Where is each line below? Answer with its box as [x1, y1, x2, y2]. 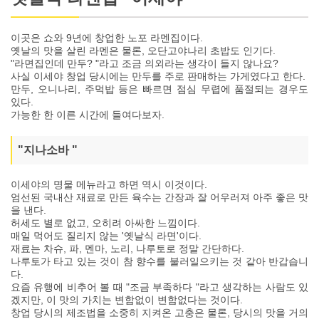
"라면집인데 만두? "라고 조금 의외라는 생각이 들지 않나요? [11, 58, 278, 70]
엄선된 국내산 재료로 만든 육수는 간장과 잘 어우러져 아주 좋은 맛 [11, 192, 308, 204]
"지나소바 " [18, 144, 78, 157]
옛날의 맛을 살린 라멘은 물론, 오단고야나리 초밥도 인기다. [11, 45, 276, 57]
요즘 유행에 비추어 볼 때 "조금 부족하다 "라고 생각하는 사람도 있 [11, 281, 308, 293]
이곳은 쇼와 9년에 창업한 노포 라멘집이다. [11, 32, 203, 44]
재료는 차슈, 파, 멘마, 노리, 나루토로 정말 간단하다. [11, 243, 244, 255]
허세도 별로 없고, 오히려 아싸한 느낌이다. [11, 217, 200, 229]
